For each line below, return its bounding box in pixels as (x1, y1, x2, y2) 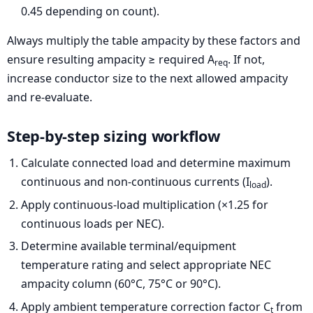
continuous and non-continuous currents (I (21, 174, 249, 190)
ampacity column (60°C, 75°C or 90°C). (21, 276, 221, 292)
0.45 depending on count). (21, 3, 159, 20)
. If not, (228, 52, 265, 68)
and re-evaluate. (7, 89, 92, 105)
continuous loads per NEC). (21, 215, 164, 231)
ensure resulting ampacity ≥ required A (7, 52, 214, 68)
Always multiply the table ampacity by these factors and (7, 33, 300, 49)
